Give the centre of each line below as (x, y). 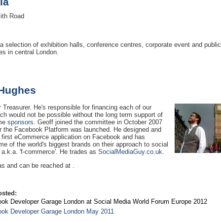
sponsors (20, 122)
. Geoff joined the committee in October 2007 (98, 122)
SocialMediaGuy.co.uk (130, 152)
